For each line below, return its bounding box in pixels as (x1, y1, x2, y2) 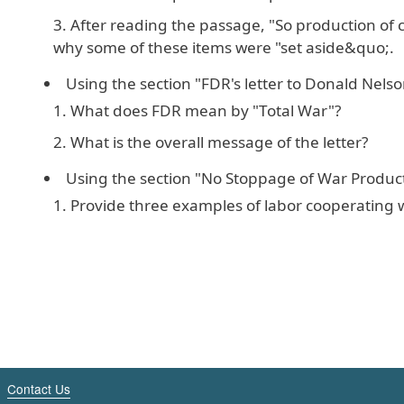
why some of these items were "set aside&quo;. (53, 37, 394, 58)
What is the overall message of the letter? (70, 132, 368, 152)
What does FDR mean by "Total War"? (70, 100, 341, 121)
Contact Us (7, 380, 70, 398)
